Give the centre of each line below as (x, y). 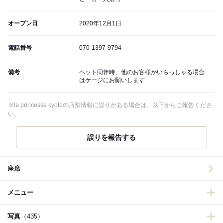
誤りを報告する (111, 137)
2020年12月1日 (100, 23)
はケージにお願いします (112, 80)
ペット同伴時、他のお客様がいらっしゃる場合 (142, 72)
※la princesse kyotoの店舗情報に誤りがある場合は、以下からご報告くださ (110, 105)
